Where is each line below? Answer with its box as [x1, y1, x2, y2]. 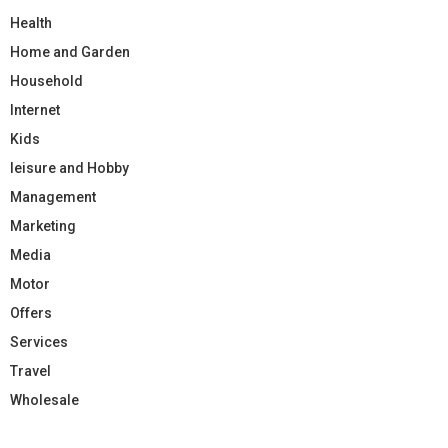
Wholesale [10, 391, 79, 408]
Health [10, 14, 52, 31]
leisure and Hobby [10, 159, 129, 176]
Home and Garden [10, 43, 130, 60]
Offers [10, 304, 52, 321]
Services [10, 333, 68, 350]
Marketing [10, 217, 76, 234]
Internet [10, 101, 60, 118]
